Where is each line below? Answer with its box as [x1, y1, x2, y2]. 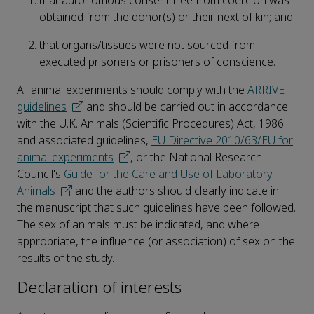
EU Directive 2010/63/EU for [151, 132, 293, 149]
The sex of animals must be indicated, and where [17, 217, 259, 233]
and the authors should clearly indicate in [72, 183, 279, 200]
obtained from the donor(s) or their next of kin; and [39, 9, 293, 26]
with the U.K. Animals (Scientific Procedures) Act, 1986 [17, 116, 284, 132]
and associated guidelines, [17, 132, 151, 149]
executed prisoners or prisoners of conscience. [39, 54, 275, 71]
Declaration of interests [17, 276, 182, 300]
